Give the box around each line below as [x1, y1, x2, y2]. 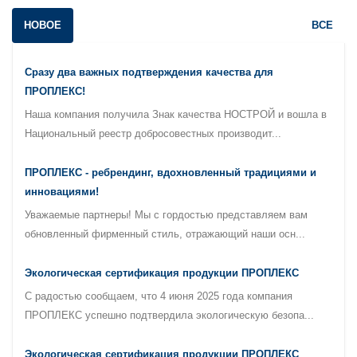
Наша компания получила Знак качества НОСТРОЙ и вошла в [25, 108, 327, 120]
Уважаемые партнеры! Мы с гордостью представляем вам [25, 209, 308, 221]
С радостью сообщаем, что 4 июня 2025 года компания [25, 290, 292, 302]
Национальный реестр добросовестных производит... [25, 127, 281, 139]
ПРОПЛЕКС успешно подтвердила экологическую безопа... [25, 309, 314, 321]
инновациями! [25, 186, 99, 198]
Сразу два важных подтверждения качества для [25, 66, 273, 78]
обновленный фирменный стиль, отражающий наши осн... [25, 228, 305, 240]
